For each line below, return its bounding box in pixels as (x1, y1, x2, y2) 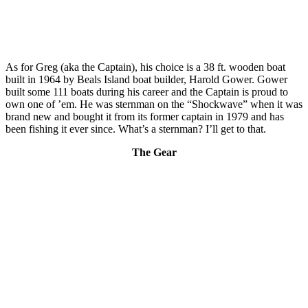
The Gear (131, 146, 177, 158)
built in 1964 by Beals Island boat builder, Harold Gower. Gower (5, 73, 287, 85)
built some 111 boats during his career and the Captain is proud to (5, 85, 288, 98)
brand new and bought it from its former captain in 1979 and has (5, 110, 284, 122)
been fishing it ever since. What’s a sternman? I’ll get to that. (5, 122, 266, 135)
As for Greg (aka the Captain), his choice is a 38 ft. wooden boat (5, 60, 285, 73)
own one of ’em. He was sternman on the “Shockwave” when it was (5, 98, 302, 110)
